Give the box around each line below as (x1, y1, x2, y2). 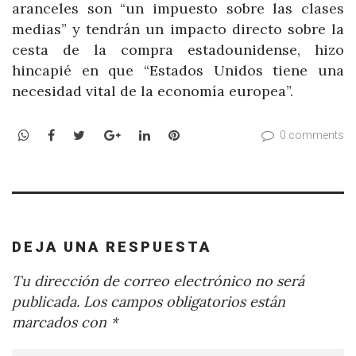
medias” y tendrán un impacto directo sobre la (12, 20, 344, 39)
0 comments (280, 128, 344, 141)
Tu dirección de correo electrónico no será (12, 271, 304, 290)
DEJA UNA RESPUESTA (12, 238, 211, 256)
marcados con (12, 312, 110, 331)
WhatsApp (29, 126, 91, 142)
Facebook (54, 126, 113, 142)
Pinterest (178, 126, 236, 142)
